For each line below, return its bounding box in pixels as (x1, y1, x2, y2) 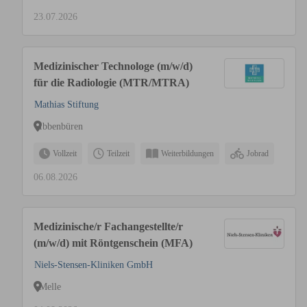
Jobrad (247, 149, 269, 158)
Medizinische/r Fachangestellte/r (34, 221, 183, 232)
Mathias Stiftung (34, 99, 99, 110)
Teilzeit (107, 149, 130, 158)
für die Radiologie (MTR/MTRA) (34, 77, 189, 88)
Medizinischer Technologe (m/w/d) (34, 60, 193, 72)
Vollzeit (53, 149, 77, 158)
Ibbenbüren (39, 121, 83, 132)
